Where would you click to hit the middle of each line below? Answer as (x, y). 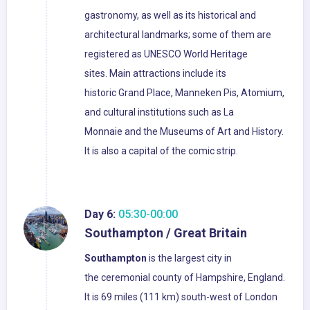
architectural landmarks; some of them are (178, 35)
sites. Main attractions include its (155, 74)
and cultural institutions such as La (159, 112)
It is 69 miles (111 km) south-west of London (181, 297)
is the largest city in (189, 258)
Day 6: (100, 215)
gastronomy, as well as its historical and (170, 16)
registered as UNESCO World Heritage (166, 54)
